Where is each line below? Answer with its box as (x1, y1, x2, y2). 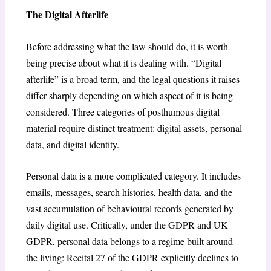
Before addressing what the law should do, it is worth (25, 39, 228, 53)
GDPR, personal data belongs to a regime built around (25, 235, 233, 248)
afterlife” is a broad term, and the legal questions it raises (25, 72, 240, 85)
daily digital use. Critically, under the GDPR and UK (25, 218, 228, 232)
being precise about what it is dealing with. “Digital (25, 56, 221, 69)
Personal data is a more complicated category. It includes (25, 169, 241, 183)
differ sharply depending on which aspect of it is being (25, 88, 233, 102)
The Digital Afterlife (25, 7, 108, 21)
